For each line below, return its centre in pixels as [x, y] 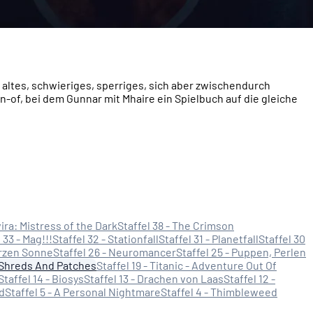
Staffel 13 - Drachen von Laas [154, 279]
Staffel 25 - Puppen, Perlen [241, 252]
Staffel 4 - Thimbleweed [219, 292]
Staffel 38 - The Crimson [176, 226]
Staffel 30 [282, 239]
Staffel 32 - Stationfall [105, 239]
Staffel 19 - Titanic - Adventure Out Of [187, 265]
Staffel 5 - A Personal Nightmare [83, 292]
